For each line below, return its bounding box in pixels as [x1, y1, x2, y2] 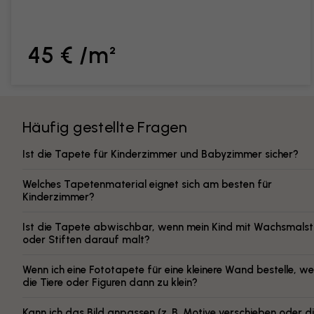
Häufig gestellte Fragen [22, 118, 188, 137]
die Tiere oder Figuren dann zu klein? [22, 276, 198, 289]
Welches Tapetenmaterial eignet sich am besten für [22, 178, 272, 191]
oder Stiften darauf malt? [22, 233, 150, 246]
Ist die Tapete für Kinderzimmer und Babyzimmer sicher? [22, 148, 299, 161]
